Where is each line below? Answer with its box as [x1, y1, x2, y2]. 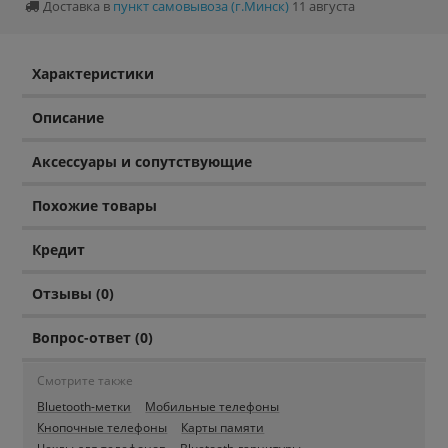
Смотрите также [37, 372, 134, 390]
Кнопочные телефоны [37, 419, 168, 437]
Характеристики [32, 64, 155, 84]
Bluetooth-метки [37, 398, 132, 416]
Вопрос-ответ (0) [32, 328, 154, 348]
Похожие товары [32, 196, 158, 216]
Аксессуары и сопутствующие [32, 152, 253, 172]
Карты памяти [181, 419, 265, 437]
